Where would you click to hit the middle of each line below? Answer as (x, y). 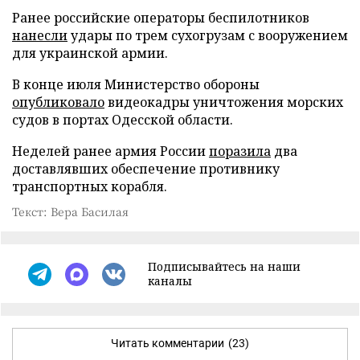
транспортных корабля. (90, 187)
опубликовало (58, 102)
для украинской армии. (90, 53)
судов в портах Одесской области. (123, 120)
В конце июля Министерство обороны (136, 85)
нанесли (40, 36)
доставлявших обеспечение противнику (146, 169)
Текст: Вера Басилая (70, 212)
